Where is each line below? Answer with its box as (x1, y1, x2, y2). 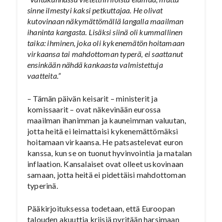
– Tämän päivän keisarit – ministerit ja (27, 94, 158, 103)
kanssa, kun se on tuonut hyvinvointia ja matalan (27, 148, 192, 158)
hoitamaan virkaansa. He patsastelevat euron (27, 137, 183, 147)
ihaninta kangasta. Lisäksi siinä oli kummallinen (27, 27, 183, 37)
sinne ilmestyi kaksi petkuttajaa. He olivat (27, 5, 163, 15)
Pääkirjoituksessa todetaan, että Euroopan (27, 204, 175, 213)
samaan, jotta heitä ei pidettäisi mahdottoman (27, 170, 186, 179)
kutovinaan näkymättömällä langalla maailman (27, 16, 184, 26)
